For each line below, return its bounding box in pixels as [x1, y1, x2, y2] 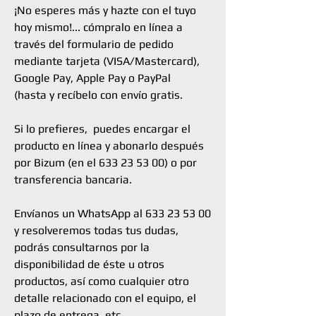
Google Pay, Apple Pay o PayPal [14, 71, 171, 85]
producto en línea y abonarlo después [14, 139, 204, 152]
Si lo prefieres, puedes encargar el [14, 122, 190, 135]
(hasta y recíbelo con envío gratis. [14, 88, 183, 102]
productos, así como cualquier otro [14, 274, 189, 288]
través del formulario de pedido [14, 37, 174, 51]
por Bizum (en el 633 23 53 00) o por [14, 156, 197, 169]
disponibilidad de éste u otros [14, 257, 164, 271]
